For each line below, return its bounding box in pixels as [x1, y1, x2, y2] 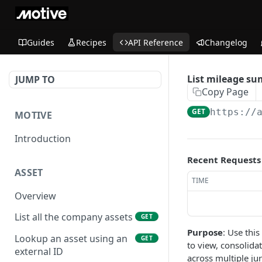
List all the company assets [15, 211, 133, 224]
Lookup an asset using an [15, 232, 127, 246]
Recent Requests [187, 154, 261, 166]
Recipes [76, 36, 106, 48]
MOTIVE [15, 109, 52, 122]
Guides [27, 36, 54, 48]
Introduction [15, 132, 71, 145]
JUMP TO [15, 73, 55, 86]
